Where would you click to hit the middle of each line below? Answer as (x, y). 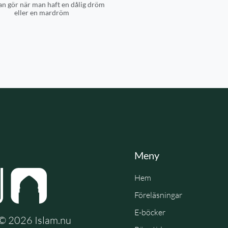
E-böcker (150, 212)
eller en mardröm (41, 12)
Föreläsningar (158, 195)
